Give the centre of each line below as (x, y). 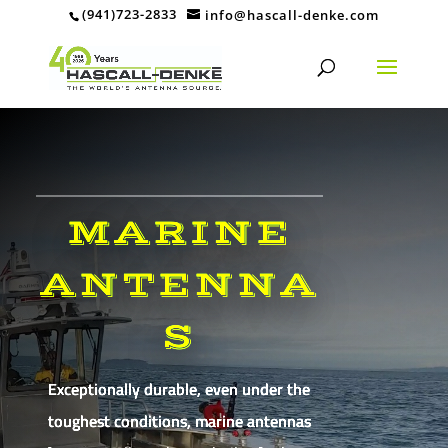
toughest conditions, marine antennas (179, 421)
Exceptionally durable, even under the (179, 389)
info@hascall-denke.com (291, 14)
